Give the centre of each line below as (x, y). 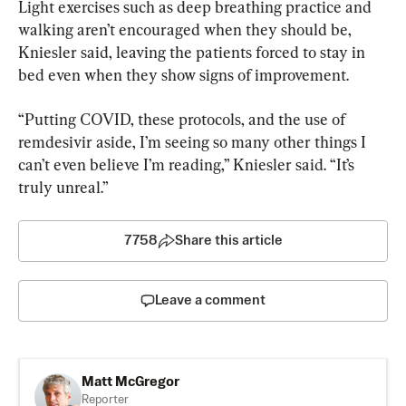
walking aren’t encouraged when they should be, (187, 30)
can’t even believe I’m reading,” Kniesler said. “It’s (188, 165)
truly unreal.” (63, 188)
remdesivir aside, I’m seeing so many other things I (194, 142)
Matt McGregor (130, 382)
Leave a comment (210, 301)
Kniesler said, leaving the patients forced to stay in (193, 53)
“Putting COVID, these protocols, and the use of (184, 120)
